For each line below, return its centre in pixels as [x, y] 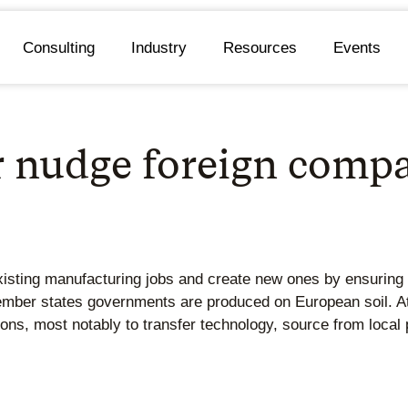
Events [357, 47]
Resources [260, 47]
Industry [158, 47]
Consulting [58, 47]
